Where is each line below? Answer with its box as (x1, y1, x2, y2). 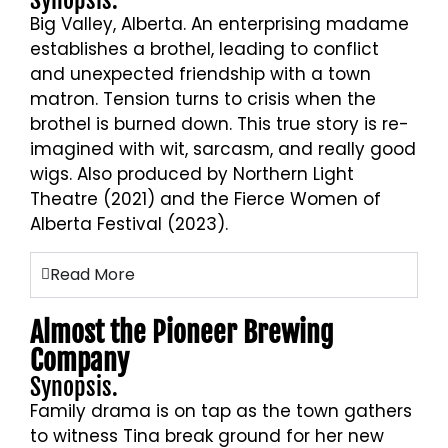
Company (30, 342, 129, 378)
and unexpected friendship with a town (30, 62, 371, 87)
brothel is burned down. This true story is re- (30, 112, 409, 137)
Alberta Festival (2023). (30, 212, 228, 237)
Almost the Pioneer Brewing (30, 314, 333, 350)
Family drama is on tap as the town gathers (30, 398, 412, 423)
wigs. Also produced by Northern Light (30, 162, 354, 187)
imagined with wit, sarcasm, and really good (30, 137, 416, 162)
